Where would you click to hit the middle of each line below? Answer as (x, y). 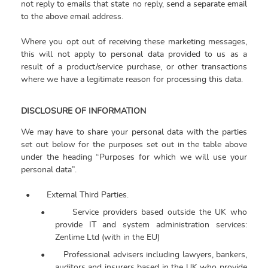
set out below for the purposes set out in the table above (134, 145)
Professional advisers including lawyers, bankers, (156, 255)
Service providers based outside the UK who (160, 213)
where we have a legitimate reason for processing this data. (132, 80)
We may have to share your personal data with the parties (134, 133)
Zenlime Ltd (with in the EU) (107, 238)
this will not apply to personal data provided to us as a (134, 55)
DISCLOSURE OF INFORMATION (83, 112)
